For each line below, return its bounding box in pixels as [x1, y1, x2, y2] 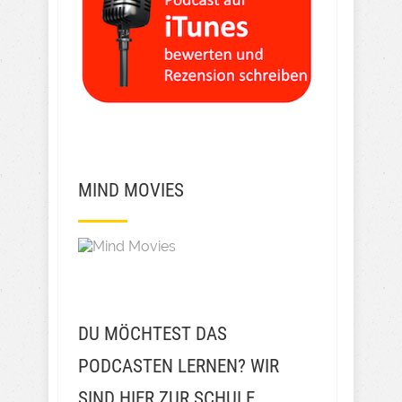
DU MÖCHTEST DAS [78, 323, 227, 345]
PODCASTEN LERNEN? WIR [78, 355, 279, 378]
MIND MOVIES [78, 179, 184, 202]
